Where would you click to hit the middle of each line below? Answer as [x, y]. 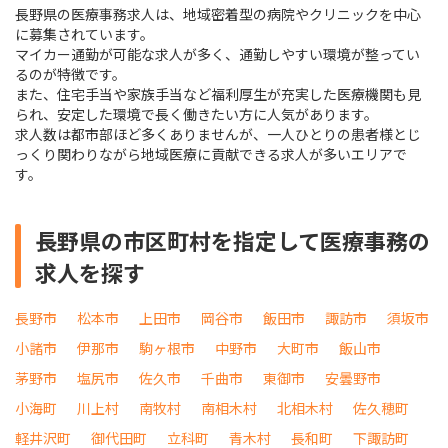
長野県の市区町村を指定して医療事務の [232, 240]
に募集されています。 [84, 34]
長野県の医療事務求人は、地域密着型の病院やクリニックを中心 [218, 14]
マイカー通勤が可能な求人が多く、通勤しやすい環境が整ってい [217, 54]
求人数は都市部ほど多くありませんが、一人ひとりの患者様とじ [218, 134]
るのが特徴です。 [70, 74]
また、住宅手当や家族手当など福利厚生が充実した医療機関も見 [218, 94]
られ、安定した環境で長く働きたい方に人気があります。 [196, 114]
